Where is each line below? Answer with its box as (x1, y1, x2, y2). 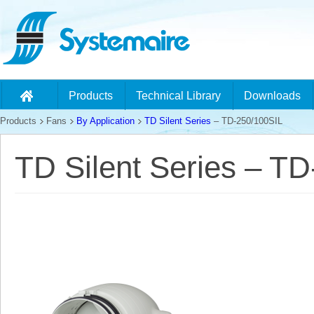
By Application (76, 116, 135, 126)
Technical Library (136, 90, 221, 102)
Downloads (244, 90, 301, 102)
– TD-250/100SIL (211, 116, 282, 126)
